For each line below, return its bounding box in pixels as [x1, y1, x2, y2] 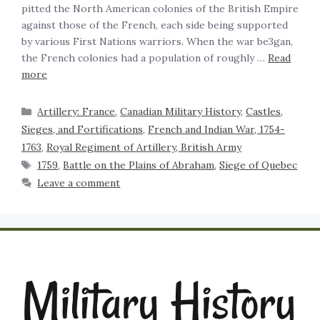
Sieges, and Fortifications [21, 123, 143, 136]
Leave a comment [37, 176, 121, 190]
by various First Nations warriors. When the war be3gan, [21, 35, 293, 49]
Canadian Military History [120, 105, 241, 119]
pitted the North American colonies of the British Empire [21, 2, 299, 16]
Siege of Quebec [219, 159, 298, 172]
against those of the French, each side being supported [21, 19, 288, 32]
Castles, [246, 105, 284, 119]
